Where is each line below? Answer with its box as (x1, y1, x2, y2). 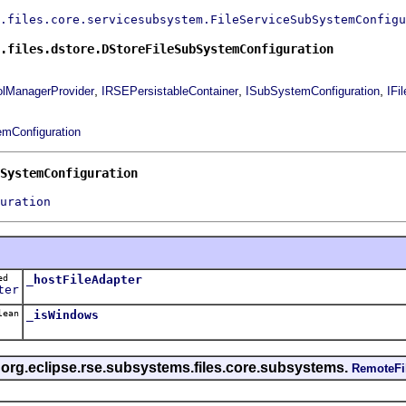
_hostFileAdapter (26, 272, 142, 286)
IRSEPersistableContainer (101, 83, 238, 98)
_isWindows (26, 307, 99, 322)
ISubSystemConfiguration (246, 83, 380, 98)
